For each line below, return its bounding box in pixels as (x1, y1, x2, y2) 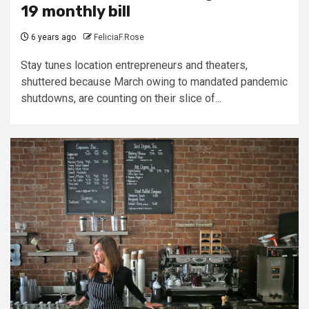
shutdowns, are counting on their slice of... (21, 91, 221, 105)
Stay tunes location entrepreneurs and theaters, (21, 58, 248, 72)
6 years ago (29, 32, 76, 42)
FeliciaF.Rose (94, 32, 144, 42)
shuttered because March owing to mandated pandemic (21, 74, 288, 88)
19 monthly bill (21, 1, 130, 21)
